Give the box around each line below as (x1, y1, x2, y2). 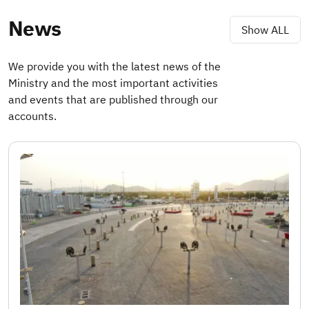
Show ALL (241, 21, 289, 39)
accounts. (8, 108, 57, 125)
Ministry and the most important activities (8, 74, 218, 92)
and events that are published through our (8, 91, 218, 108)
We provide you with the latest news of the (8, 58, 221, 75)
